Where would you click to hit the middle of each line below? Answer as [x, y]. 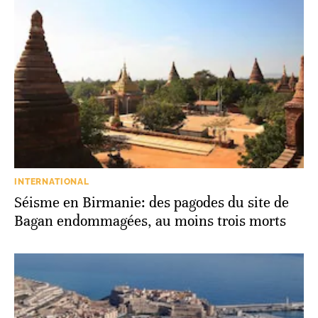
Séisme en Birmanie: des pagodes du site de [152, 203]
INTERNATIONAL [52, 182]
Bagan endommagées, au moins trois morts [150, 221]
